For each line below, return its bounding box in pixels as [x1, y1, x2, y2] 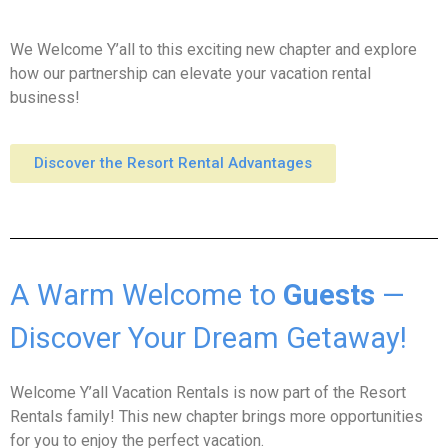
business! [10, 88, 80, 108]
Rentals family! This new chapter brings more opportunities [10, 406, 423, 426]
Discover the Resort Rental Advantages [34, 154, 312, 173]
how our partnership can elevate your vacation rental [10, 64, 371, 84]
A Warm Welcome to [10, 278, 283, 313]
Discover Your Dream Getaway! [10, 321, 407, 356]
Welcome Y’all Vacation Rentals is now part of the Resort [10, 382, 406, 402]
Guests [283, 278, 375, 313]
